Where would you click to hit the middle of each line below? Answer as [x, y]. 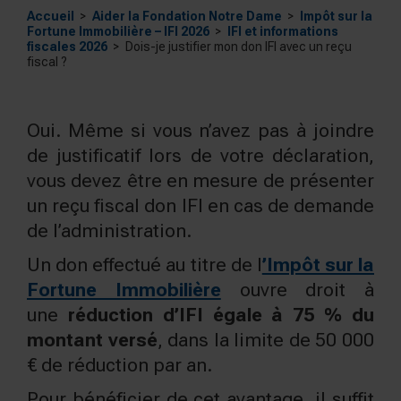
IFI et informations [283, 31]
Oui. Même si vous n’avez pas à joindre [200, 130]
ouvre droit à [297, 290]
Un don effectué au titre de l [145, 264]
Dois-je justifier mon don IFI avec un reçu [239, 46]
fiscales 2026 [67, 46]
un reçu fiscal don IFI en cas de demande [200, 205]
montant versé [92, 340]
